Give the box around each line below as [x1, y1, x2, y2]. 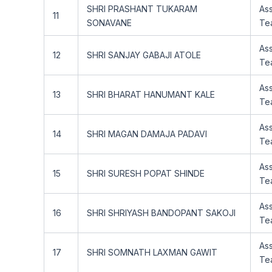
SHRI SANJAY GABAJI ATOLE [87, 50, 201, 60]
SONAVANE [87, 18, 132, 28]
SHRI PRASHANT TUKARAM [87, 4, 197, 14]
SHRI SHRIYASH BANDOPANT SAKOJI [87, 208, 236, 218]
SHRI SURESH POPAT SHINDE [87, 168, 205, 178]
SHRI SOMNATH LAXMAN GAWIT [87, 247, 217, 257]
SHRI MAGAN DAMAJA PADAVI [87, 129, 207, 139]
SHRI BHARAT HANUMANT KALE [87, 89, 215, 100]
